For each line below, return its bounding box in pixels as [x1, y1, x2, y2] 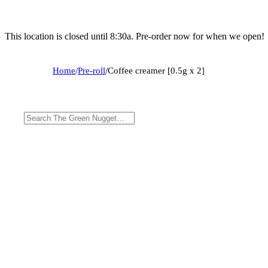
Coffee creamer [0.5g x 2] [108, 65, 205, 75]
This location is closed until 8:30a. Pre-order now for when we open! [5, 31, 264, 41]
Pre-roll [78, 65, 105, 75]
